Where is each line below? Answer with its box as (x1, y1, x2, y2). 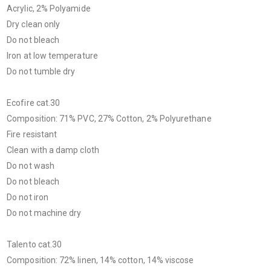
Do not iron (7, 192, 48, 203)
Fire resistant (7, 129, 57, 140)
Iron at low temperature (7, 51, 98, 61)
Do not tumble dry (7, 67, 76, 77)
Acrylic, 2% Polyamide (7, 4, 91, 14)
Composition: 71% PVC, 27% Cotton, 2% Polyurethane (7, 114, 212, 124)
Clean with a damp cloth (7, 145, 99, 155)
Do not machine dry (7, 208, 82, 218)
